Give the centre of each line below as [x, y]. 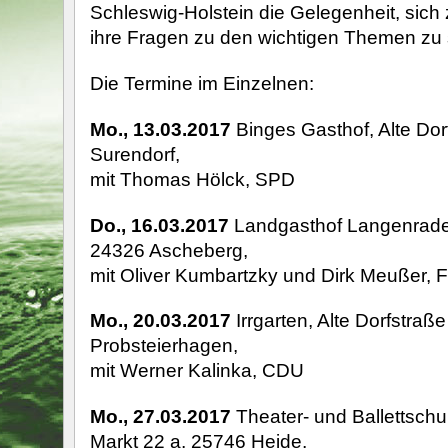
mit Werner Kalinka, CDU [196, 370]
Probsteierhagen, [163, 345]
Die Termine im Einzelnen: [201, 82]
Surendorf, [134, 153]
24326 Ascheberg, [168, 249]
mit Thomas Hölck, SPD [192, 178]
